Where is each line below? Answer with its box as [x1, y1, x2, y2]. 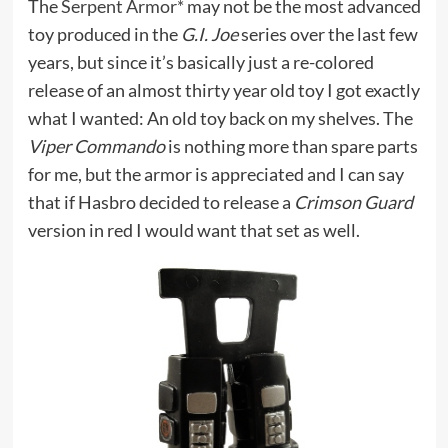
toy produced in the [27, 22, 181, 45]
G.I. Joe [180, 22, 238, 45]
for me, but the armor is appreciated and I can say [27, 162, 404, 185]
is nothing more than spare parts [164, 134, 418, 157]
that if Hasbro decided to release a [27, 190, 294, 213]
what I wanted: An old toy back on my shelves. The [27, 106, 413, 129]
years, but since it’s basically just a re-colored [27, 50, 374, 73]
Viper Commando [27, 134, 165, 157]
